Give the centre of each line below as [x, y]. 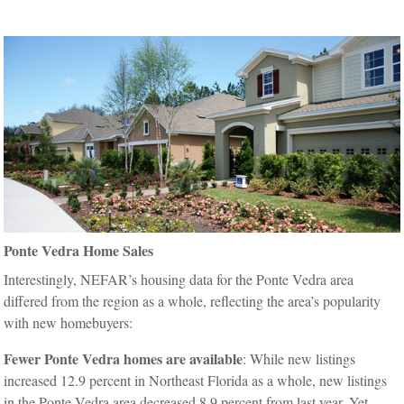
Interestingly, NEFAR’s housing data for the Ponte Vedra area [179, 280]
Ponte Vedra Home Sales [79, 251]
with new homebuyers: [69, 323]
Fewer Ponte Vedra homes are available [124, 359]
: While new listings [299, 359]
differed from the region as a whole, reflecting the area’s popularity [193, 301]
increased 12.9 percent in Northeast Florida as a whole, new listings [196, 381]
